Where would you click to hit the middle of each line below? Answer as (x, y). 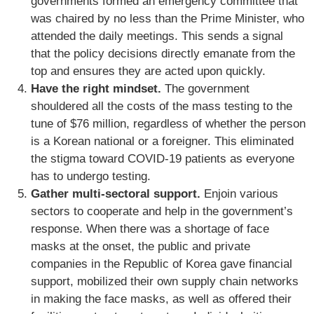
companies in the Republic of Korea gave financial (162, 264)
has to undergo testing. (91, 176)
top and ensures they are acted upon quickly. (148, 71)
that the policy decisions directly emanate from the (163, 54)
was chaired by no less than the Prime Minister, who (168, 19)
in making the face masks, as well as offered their (161, 299)
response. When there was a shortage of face (150, 229)
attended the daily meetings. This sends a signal (157, 36)
